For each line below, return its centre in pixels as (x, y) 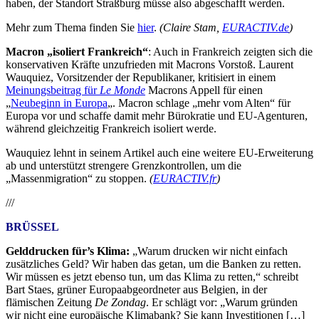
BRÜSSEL (32, 227)
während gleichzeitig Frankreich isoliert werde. (111, 129)
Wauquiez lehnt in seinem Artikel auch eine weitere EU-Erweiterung (159, 153)
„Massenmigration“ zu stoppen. (76, 179)
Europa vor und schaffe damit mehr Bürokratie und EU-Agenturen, (157, 116)
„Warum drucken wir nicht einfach (210, 251)
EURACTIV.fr (185, 179)
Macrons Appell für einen (204, 90)
